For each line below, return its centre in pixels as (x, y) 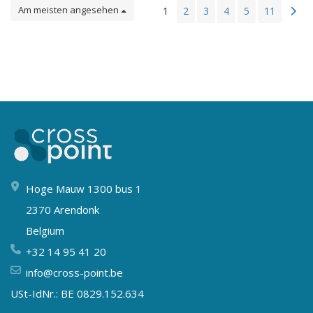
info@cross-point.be (74, 272)
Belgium (45, 230)
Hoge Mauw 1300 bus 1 (84, 188)
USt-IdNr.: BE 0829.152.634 (77, 293)
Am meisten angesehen (70, 10)
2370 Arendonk (63, 209)
